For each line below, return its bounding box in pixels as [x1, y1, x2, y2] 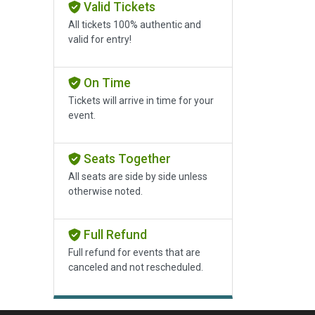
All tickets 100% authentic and [68, 19, 201, 31]
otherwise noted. [68, 186, 143, 198]
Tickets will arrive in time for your [68, 95, 214, 107]
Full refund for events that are [68, 247, 200, 259]
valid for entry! [68, 34, 131, 46]
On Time [80, 76, 131, 91]
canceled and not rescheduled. [68, 262, 203, 274]
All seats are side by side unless [68, 171, 207, 183]
